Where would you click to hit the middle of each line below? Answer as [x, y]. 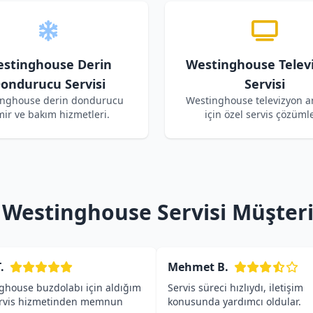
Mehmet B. [198, 267]
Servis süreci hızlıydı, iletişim [235, 287]
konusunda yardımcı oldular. [234, 301]
